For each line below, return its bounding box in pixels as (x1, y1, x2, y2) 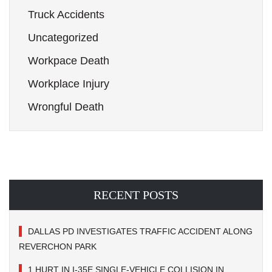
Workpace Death (28, 55, 109, 67)
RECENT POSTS (93, 188, 178, 202)
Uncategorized (28, 32, 98, 44)
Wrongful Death (28, 101, 104, 113)
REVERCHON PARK (19, 242, 99, 252)
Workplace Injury (28, 78, 109, 90)
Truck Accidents (28, 8, 104, 21)
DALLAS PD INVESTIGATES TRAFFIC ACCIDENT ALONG (28, 226, 253, 237)
